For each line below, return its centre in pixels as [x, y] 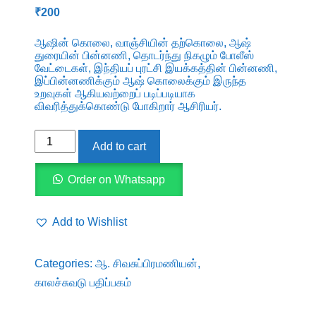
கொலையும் [60, 157]
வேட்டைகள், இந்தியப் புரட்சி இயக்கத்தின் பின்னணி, [156, 68]
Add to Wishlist [89, 221]
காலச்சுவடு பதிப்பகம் [83, 282]
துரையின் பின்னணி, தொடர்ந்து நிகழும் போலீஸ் [144, 55]
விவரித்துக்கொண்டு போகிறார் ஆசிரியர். [128, 106]
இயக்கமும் [59, 214]
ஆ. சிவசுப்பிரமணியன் [146, 263]
